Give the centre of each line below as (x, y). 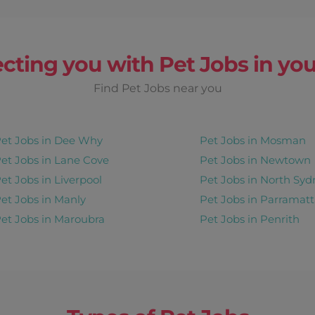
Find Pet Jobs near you (157, 89)
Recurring (50, 153)
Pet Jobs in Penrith (249, 219)
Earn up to (165, 101)
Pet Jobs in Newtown (255, 160)
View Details (165, 159)
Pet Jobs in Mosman (252, 140)
